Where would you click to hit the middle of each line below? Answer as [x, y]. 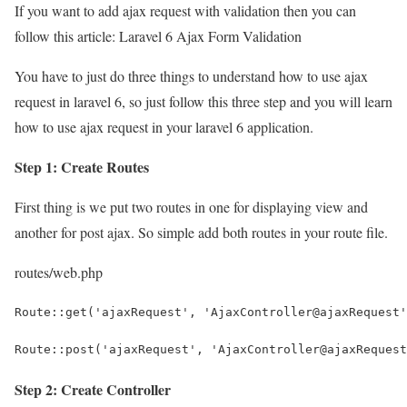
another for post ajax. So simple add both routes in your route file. [201, 232]
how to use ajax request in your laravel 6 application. [164, 126]
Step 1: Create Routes [82, 166]
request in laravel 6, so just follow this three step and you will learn [203, 101]
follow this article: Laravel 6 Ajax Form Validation [158, 35]
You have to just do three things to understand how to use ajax [191, 75]
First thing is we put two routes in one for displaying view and [191, 206]
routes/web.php [59, 272]
